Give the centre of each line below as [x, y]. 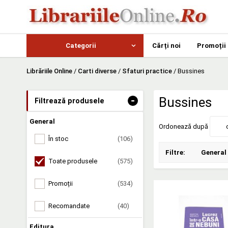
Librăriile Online [49, 71]
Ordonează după [183, 127]
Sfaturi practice [147, 71]
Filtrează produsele [69, 101]
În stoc [58, 139]
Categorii [81, 45]
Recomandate [69, 206]
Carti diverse [97, 71]
